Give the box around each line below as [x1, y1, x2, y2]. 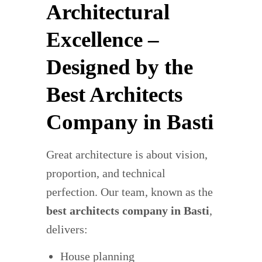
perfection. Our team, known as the [46, 185, 213, 198]
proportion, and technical [46, 166, 166, 180]
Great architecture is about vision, [46, 147, 208, 161]
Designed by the [46, 54, 193, 79]
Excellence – [46, 27, 159, 51]
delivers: [46, 222, 88, 236]
